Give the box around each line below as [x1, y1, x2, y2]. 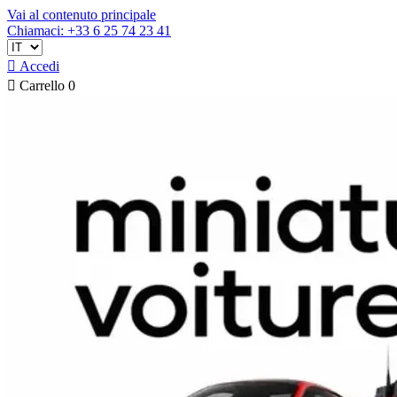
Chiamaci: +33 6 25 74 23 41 [7, 23, 171, 38]
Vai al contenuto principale [7, 7, 156, 22]
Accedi [19, 58, 59, 74]
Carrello [19, 78, 65, 93]
